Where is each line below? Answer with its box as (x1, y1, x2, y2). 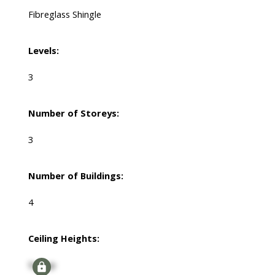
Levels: (28, 44, 59, 57)
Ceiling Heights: (28, 232, 99, 245)
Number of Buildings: (28, 169, 123, 182)
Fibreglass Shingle (28, 8, 101, 21)
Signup (28, 258, 56, 271)
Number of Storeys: (28, 107, 119, 120)
